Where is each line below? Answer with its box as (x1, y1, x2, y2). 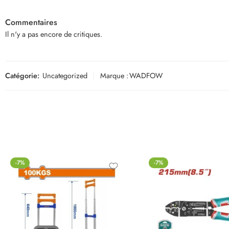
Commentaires (5, 16, 57, 28)
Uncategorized (42, 70, 87, 81)
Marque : (100, 70, 128, 81)
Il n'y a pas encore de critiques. (5, 28, 102, 39)
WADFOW (129, 70, 163, 81)
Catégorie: (5, 70, 39, 81)
